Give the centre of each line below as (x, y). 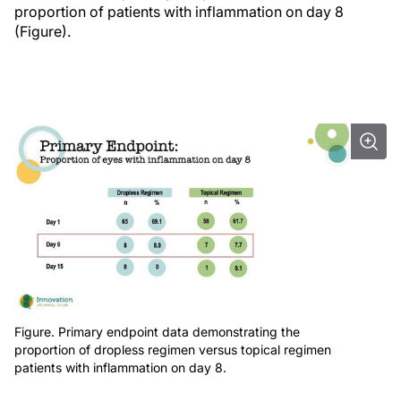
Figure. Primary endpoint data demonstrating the (157, 332)
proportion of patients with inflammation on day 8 (179, 12)
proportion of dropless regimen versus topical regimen (173, 350)
